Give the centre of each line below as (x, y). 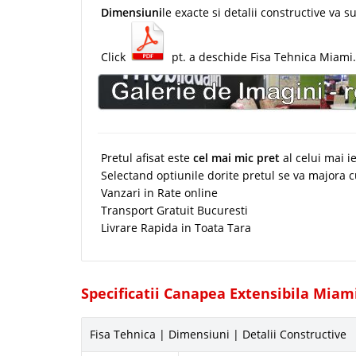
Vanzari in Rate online (158, 193)
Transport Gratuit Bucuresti (173, 211)
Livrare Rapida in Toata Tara (174, 228)
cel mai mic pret (238, 158)
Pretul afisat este (147, 158)
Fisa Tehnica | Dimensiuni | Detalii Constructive (218, 335)
